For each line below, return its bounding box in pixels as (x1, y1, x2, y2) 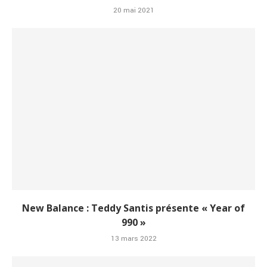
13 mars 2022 (110, 234, 157, 244)
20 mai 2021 (113, 5, 154, 16)
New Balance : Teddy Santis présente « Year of (22, 201, 245, 215)
